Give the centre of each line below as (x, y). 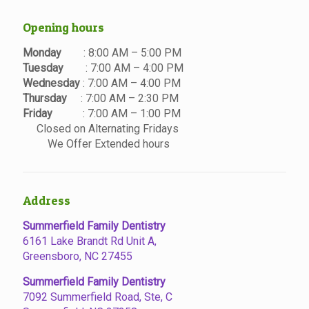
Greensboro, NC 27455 (78, 256)
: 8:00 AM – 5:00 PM (132, 52)
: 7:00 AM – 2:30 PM (130, 98)
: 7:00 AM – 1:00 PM (132, 113)
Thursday (52, 98)
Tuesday (54, 68)
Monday (53, 52)
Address (47, 200)
